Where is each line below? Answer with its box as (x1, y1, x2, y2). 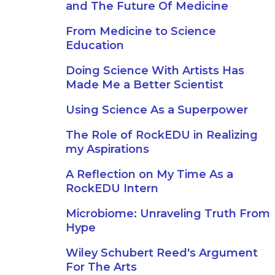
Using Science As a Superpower (66, 103, 248, 117)
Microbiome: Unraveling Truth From (66, 207, 270, 220)
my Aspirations (66, 142, 149, 156)
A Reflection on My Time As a (66, 168, 233, 181)
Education (66, 39, 124, 52)
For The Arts (66, 260, 137, 274)
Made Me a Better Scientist (66, 78, 223, 91)
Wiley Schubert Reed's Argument (66, 246, 258, 260)
